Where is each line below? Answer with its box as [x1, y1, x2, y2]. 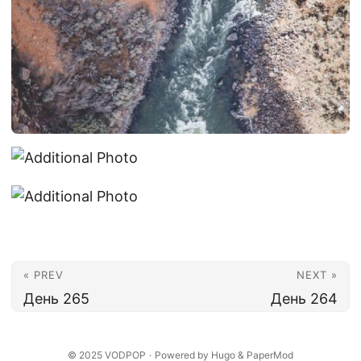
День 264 [271, 289, 338, 307]
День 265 [23, 289, 89, 307]
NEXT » [297, 268, 338, 281]
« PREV [23, 268, 64, 281]
